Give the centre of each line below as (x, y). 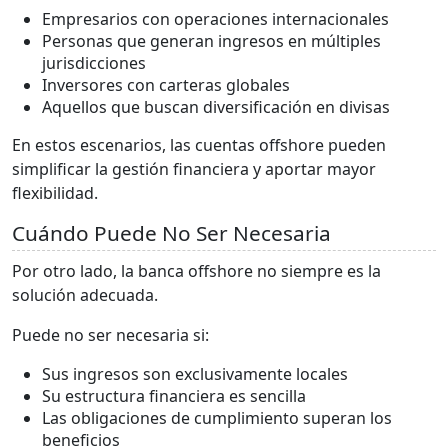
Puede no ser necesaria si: (110, 334)
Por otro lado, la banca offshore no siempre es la (196, 270)
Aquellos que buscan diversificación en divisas (216, 106)
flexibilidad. (55, 192)
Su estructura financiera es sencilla (174, 395)
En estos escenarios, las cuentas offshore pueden (199, 144)
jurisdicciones (94, 62)
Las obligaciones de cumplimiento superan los (217, 417)
